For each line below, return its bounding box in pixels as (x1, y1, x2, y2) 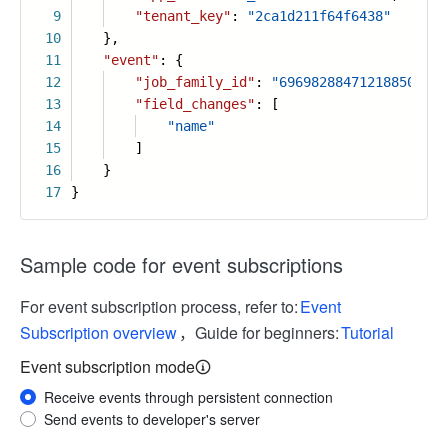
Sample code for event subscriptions (20, 250, 343, 279)
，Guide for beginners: (179, 321, 339, 344)
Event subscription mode (20, 355, 195, 378)
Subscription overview (20, 321, 177, 344)
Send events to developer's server (44, 409, 260, 429)
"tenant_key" (135, 8, 231, 24)
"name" (167, 118, 215, 134)
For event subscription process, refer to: (20, 295, 298, 318)
